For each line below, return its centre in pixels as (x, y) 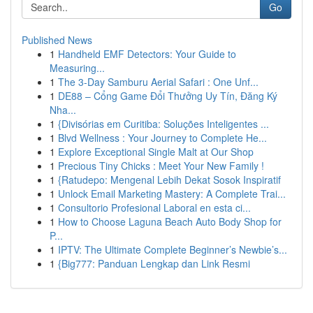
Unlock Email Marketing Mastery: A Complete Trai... (172, 194)
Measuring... (77, 68)
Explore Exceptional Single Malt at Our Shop (156, 152)
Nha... (63, 110)
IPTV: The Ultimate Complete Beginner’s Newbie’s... (173, 249)
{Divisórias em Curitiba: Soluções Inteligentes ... (163, 124)
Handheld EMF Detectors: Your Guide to (147, 54)
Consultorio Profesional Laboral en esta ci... (154, 208)
